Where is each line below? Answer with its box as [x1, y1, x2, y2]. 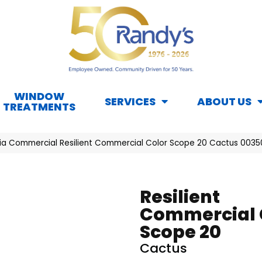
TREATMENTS [3, 99, 75, 115]
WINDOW [14, 89, 64, 104]
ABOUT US [197, 94, 251, 109]
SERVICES [105, 94, 156, 109]
